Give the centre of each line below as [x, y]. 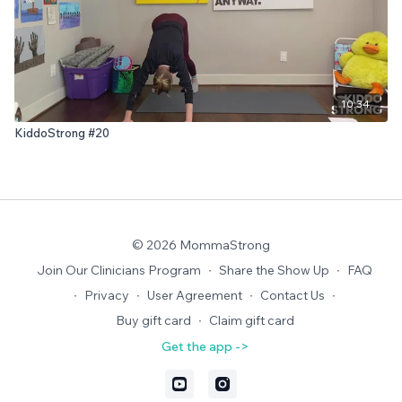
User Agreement [195, 295]
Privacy [107, 295]
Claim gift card [251, 320]
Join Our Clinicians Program [119, 270]
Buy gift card [153, 320]
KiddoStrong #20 [62, 132]
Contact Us [293, 295]
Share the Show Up [274, 270]
